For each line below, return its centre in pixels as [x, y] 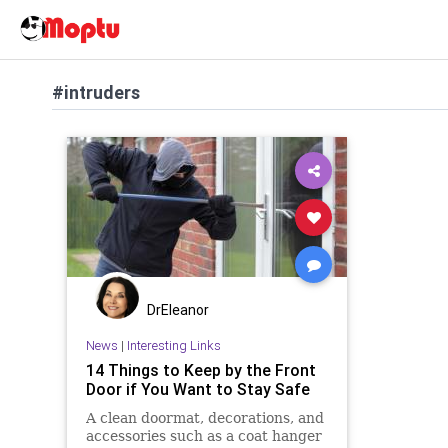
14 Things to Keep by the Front [200, 369]
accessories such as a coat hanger [203, 435]
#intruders [96, 92]
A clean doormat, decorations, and [204, 417]
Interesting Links [173, 345]
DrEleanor [178, 310]
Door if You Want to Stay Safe [197, 388]
